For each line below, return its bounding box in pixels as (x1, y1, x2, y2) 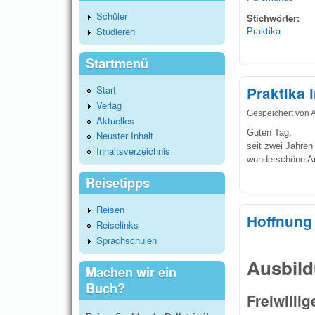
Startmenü (86, 53, 148, 72)
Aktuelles (96, 113, 134, 127)
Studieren (96, 24, 135, 38)
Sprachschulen (96, 233, 157, 247)
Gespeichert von (247, 108, 311, 118)
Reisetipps (86, 173, 150, 192)
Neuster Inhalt (96, 129, 153, 143)
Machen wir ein (86, 262, 176, 281)
